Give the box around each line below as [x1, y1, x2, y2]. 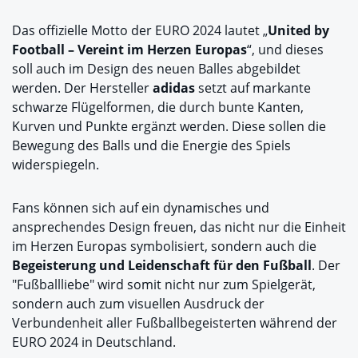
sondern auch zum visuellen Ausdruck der [12, 295, 265, 313]
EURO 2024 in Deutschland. [12, 333, 176, 352]
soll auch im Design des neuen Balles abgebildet [12, 60, 300, 78]
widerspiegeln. [12, 156, 99, 174]
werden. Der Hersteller [12, 79, 153, 97]
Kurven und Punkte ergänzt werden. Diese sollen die [12, 117, 326, 136]
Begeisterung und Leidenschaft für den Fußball [12, 257, 312, 275]
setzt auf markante [195, 79, 311, 97]
